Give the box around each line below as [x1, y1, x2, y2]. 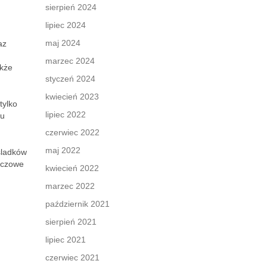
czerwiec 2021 [45, 253, 100, 262]
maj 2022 [45, 145, 80, 155]
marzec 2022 [45, 181, 95, 191]
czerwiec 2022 [45, 128, 100, 137]
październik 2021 [45, 199, 110, 209]
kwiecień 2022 [45, 163, 99, 173]
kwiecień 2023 [45, 92, 99, 101]
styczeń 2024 [45, 74, 95, 83]
